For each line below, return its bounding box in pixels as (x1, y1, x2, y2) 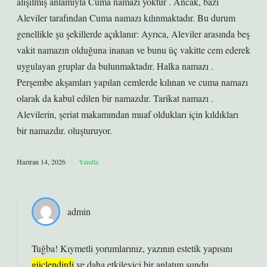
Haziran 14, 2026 (17, 157, 66, 166)
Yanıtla (79, 157, 98, 166)
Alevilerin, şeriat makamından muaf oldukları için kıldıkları (17, 108, 238, 120)
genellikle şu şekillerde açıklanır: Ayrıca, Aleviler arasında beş (17, 27, 250, 40)
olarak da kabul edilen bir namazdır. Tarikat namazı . (17, 92, 213, 104)
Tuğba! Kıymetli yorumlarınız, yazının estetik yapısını (32, 242, 232, 254)
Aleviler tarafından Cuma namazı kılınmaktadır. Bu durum (17, 11, 235, 24)
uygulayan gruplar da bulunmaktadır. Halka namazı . (17, 60, 213, 72)
